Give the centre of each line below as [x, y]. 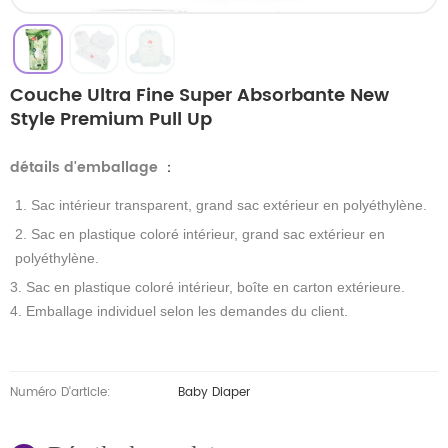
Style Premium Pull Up [111, 120]
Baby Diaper [213, 393]
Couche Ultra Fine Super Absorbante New [199, 96]
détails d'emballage [86, 168]
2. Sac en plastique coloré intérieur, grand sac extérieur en [200, 234]
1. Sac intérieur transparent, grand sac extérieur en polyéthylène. [221, 205]
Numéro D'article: [60, 393]
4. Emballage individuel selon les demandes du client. [179, 311]
